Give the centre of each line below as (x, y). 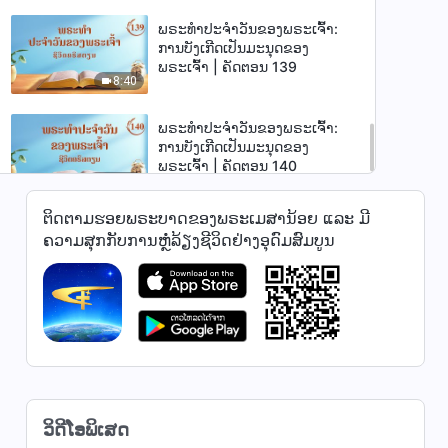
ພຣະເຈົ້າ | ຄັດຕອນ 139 (228, 66)
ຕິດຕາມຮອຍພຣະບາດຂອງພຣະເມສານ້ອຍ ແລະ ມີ (206, 218)
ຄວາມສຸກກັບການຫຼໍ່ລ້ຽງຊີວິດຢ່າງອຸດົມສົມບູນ (188, 240)
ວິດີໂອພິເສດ (85, 429)
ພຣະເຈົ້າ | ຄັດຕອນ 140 (228, 166)
